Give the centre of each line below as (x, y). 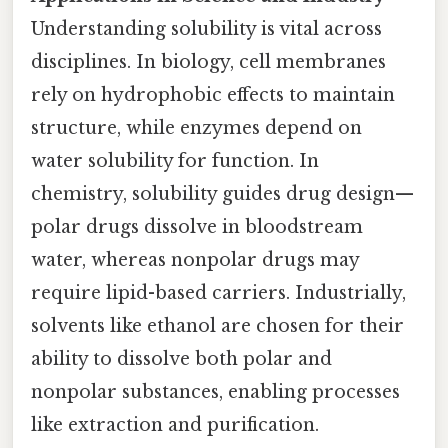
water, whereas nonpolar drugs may (195, 259)
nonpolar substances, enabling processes (215, 391)
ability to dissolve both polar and (181, 358)
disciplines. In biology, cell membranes (208, 61)
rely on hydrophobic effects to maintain (213, 94)
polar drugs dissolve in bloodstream (197, 226)
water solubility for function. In (175, 160)
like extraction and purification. (175, 424)
